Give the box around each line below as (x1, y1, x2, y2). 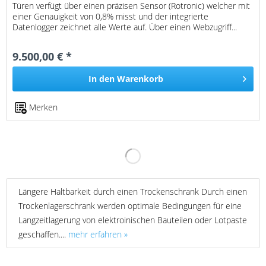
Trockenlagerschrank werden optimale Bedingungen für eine (18, 199, 242, 211)
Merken (29, 102, 58, 113)
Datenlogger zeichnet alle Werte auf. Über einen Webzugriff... (12, 21, 237, 33)
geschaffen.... (18, 228, 68, 240)
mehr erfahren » (68, 228, 128, 240)
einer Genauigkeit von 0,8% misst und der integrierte (12, 11, 209, 23)
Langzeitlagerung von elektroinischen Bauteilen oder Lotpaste (18, 214, 247, 226)
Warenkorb (117, 73, 164, 85)
